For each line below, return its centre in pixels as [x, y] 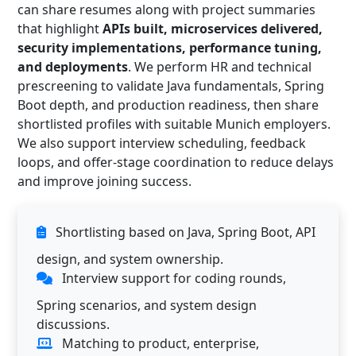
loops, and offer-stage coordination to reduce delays [176, 162]
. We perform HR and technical [220, 66]
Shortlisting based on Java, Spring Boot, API [184, 232]
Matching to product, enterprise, [159, 343]
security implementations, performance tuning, [170, 47]
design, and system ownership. [130, 259]
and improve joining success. [104, 181]
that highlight [60, 28]
